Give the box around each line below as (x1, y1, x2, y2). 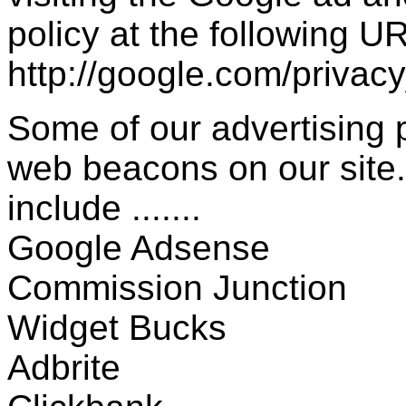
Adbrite (7, 347, 121, 387)
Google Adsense (7, 227, 270, 267)
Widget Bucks (7, 307, 227, 347)
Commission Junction (7, 267, 347, 307)
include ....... (7, 188, 201, 227)
